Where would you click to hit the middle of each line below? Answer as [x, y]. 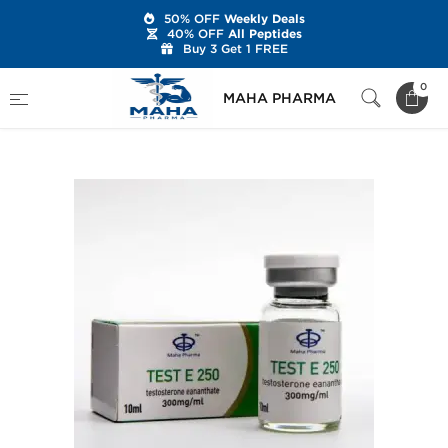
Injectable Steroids [261, 83]
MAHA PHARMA [279, 98]
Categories [125, 83]
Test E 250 [41, 107]
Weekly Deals [262, 19]
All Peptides [262, 34]
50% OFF [191, 18]
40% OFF [195, 33]
